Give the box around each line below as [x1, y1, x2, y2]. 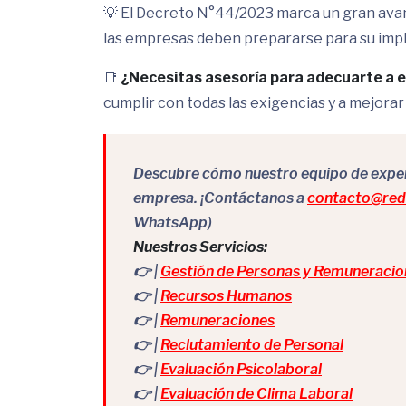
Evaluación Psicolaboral [160, 361, 322, 378]
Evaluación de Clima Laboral [160, 385, 353, 402]
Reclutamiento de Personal [160, 336, 343, 353]
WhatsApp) [133, 214, 212, 231]
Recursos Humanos [160, 287, 292, 304]
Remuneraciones [160, 312, 275, 329]
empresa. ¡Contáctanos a [133, 189, 307, 207]
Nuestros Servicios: [133, 238, 267, 256]
